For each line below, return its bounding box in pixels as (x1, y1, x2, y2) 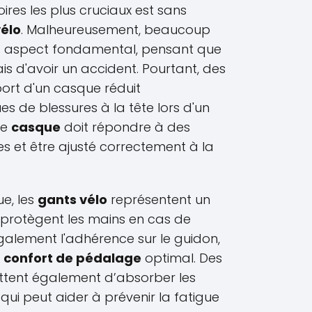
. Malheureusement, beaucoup (21, 21, 210, 38)
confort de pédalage (3, 249, 141, 267)
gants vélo (38, 191, 107, 208)
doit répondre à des (61, 118, 190, 136)
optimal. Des (141, 249, 222, 267)
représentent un (107, 191, 210, 208)
